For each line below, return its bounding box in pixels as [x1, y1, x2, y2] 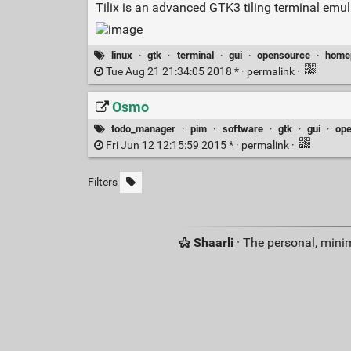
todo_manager [111, 122, 176, 135]
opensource [256, 49, 310, 61]
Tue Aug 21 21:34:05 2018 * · [103, 65, 247, 79]
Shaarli [194, 235, 234, 251]
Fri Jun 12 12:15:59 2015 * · [103, 139, 241, 153]
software [222, 122, 263, 135]
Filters [87, 175, 118, 190]
